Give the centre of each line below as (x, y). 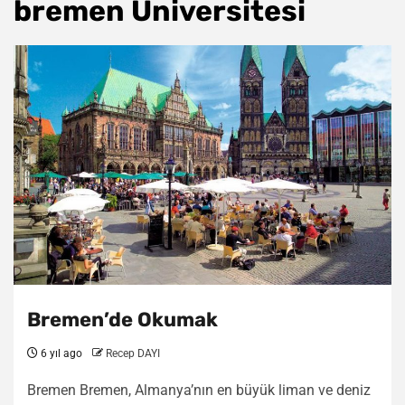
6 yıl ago (60, 353)
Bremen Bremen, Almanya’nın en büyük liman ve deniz (199, 390)
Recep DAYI (133, 353)
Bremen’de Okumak (122, 320)
